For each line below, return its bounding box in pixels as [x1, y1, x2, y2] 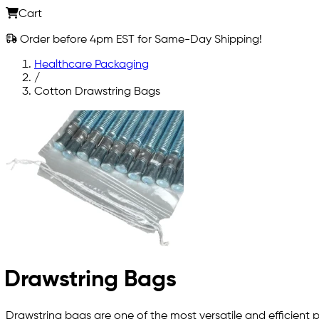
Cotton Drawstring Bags [34, 85, 160, 98]
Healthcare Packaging [34, 58, 149, 70]
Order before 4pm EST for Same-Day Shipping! [17, 33, 262, 46]
